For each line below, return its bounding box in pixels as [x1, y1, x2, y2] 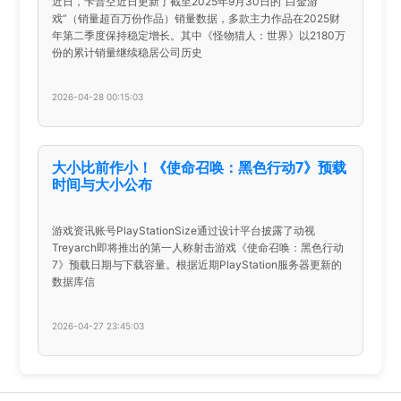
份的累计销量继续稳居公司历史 [52, 45, 203, 59]
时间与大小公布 [52, 174, 153, 194]
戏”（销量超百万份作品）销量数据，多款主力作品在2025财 [52, 11, 341, 25]
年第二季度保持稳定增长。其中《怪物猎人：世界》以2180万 [52, 28, 346, 42]
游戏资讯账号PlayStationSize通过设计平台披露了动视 [52, 223, 316, 237]
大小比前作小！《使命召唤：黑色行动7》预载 [52, 157, 347, 177]
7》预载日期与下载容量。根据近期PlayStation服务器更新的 [52, 257, 343, 271]
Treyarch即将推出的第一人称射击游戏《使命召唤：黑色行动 [52, 240, 345, 254]
